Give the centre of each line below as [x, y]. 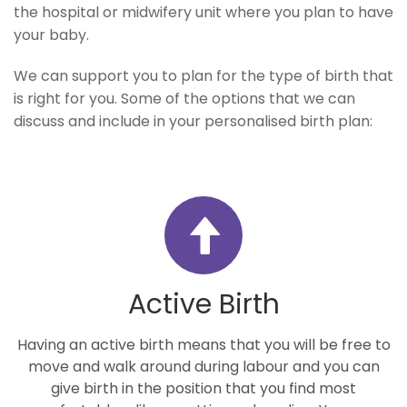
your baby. [51, 35]
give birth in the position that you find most [203, 388]
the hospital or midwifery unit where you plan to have [203, 12]
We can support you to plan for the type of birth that [203, 76]
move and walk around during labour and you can [203, 367]
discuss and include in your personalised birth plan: [193, 121]
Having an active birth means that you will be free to [203, 345]
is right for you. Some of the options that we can [184, 99]
